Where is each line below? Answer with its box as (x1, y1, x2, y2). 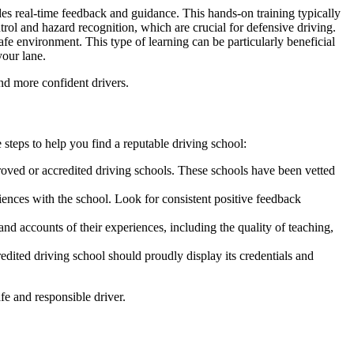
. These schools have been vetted (171, 164, 335, 178)
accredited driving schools (42, 164, 171, 178)
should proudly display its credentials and (105, 249, 314, 263)
